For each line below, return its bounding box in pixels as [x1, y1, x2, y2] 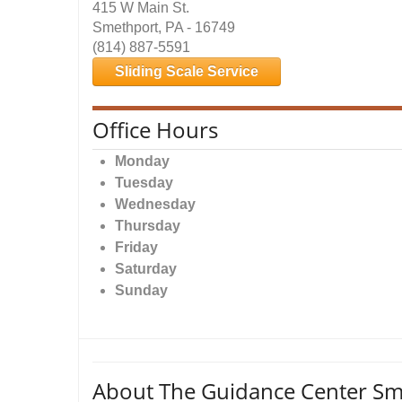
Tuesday [115, 175, 173, 190]
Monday [115, 153, 170, 169]
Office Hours [92, 115, 218, 144]
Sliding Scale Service [115, 64, 258, 79]
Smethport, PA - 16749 [92, 20, 235, 35]
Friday [115, 240, 158, 255]
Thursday [115, 218, 180, 233]
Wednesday [115, 197, 196, 212]
